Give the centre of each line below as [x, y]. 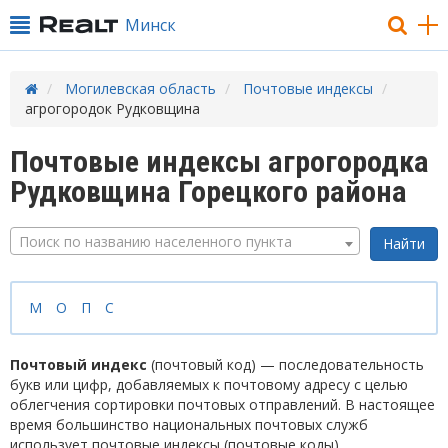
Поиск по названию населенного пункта [155, 241]
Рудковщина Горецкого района [208, 191]
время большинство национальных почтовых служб [189, 424]
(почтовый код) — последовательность [285, 364]
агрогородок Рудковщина [112, 108]
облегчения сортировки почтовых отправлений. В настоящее [222, 404]
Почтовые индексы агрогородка [219, 161]
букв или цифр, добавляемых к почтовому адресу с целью [209, 384]
